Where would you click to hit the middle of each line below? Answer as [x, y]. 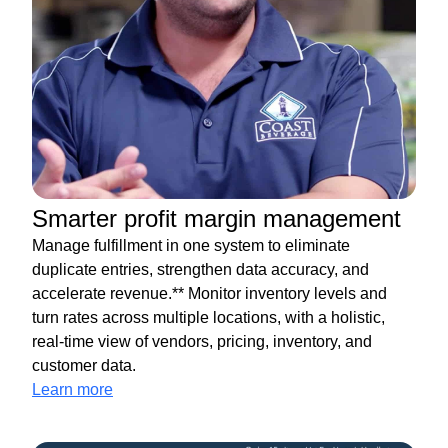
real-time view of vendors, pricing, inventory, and [202, 342]
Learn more [72, 390]
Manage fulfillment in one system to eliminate [191, 246]
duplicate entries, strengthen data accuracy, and [200, 270]
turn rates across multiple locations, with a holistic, [208, 318]
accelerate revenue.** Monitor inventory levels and [209, 294]
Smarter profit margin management [216, 219]
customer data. [84, 366]
